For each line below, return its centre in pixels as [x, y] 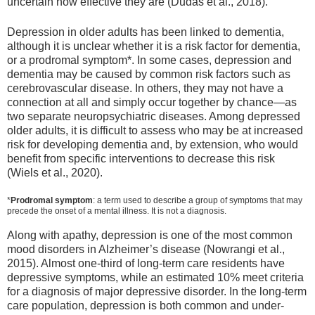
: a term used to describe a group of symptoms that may [198, 201]
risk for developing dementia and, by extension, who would [153, 144]
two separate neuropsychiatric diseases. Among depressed [154, 116]
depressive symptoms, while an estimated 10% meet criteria [155, 278]
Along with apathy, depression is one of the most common [150, 236]
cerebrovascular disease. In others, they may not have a [145, 88]
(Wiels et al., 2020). [55, 172]
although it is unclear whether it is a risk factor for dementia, [154, 46]
